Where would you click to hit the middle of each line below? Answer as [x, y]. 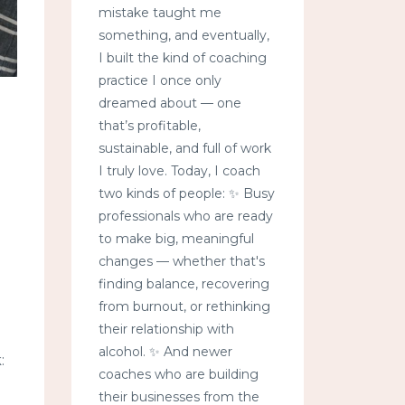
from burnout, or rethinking [184, 306]
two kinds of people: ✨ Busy [186, 193]
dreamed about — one [170, 103]
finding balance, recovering [184, 284]
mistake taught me [160, 13]
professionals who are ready [185, 216]
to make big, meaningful [176, 239]
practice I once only [160, 80]
